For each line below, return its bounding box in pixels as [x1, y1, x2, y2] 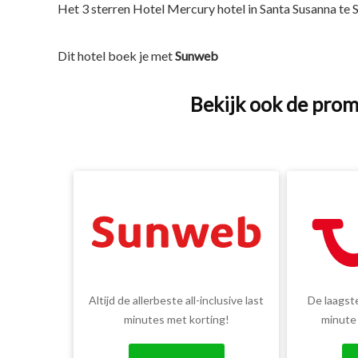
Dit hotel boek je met [58, 48, 175, 64]
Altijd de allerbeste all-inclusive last [89, 293, 265, 308]
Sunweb [175, 48, 218, 64]
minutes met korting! [123, 312, 229, 327]
